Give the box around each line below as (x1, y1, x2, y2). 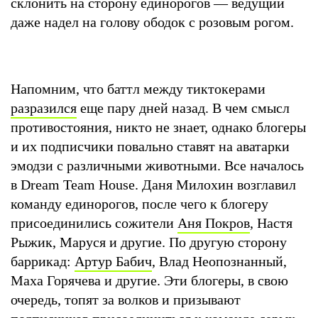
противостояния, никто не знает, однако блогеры (11, 119, 306, 135)
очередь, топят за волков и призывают (11, 291, 241, 307)
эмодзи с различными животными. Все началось (11, 157, 304, 173)
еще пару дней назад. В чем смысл (77, 99, 290, 116)
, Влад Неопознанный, (152, 253, 287, 269)
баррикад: (11, 253, 75, 269)
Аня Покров (177, 214, 250, 231)
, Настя (250, 214, 292, 231)
